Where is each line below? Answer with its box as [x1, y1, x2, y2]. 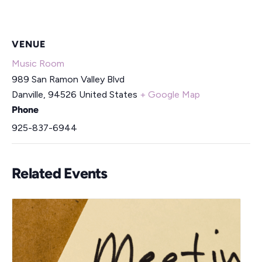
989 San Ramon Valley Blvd [12, 73, 125, 85]
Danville [12, 88, 43, 100]
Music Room [12, 57, 64, 69]
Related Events [12, 164, 108, 182]
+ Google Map [140, 88, 200, 100]
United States [79, 88, 137, 100]
